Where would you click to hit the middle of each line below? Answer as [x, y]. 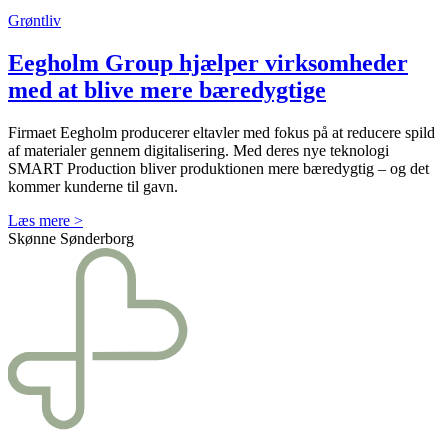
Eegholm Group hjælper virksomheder [208, 63]
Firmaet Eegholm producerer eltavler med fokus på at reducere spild [221, 132]
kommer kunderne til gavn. [93, 186]
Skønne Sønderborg [71, 238]
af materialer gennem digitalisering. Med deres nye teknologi [198, 150]
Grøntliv [34, 21]
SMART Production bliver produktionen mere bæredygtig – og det [218, 168]
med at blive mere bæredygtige [167, 90]
